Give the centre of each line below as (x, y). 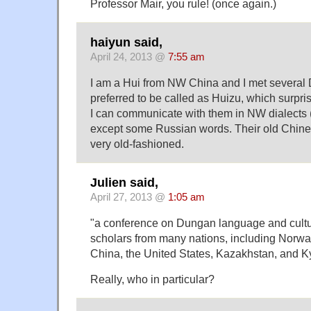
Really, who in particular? (152, 279)
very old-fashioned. (137, 144)
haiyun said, (126, 43)
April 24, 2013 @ (129, 57)
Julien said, (124, 183)
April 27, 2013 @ (129, 197)
